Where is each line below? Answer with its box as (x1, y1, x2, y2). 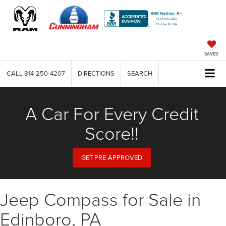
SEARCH (127, 69, 152, 78)
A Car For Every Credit (25, 100, 199, 126)
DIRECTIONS (78, 69, 115, 78)
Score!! (85, 120, 139, 145)
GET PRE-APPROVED (81, 152, 142, 162)
